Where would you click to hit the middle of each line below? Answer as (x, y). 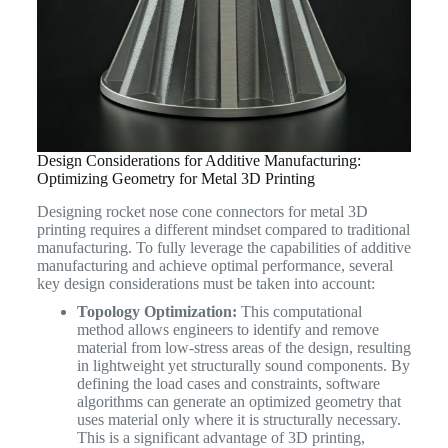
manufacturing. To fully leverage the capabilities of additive (223, 247)
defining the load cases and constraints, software (228, 383)
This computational (299, 311)
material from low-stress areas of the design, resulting (243, 347)
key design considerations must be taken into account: (205, 283)
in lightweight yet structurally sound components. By (243, 365)
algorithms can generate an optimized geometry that (238, 401)
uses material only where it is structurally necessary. (238, 419)
